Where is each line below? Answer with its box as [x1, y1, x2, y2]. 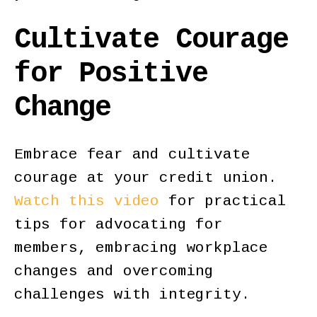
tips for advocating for [14, 217, 223, 233]
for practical [159, 193, 287, 209]
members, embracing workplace [14, 240, 268, 256]
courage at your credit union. [14, 170, 277, 186]
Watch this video [14, 193, 160, 209]
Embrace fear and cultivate [14, 146, 250, 163]
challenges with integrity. [14, 287, 250, 303]
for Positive [14, 57, 208, 90]
